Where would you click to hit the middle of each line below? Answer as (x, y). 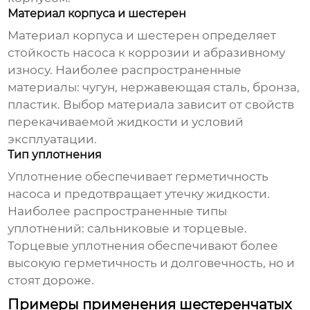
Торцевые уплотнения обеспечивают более (143, 246)
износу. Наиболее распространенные (125, 70)
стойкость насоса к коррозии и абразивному (147, 53)
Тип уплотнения (55, 155)
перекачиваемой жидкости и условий (126, 122)
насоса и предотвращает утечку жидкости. (139, 194)
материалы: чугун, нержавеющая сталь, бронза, (154, 88)
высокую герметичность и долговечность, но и (152, 263)
